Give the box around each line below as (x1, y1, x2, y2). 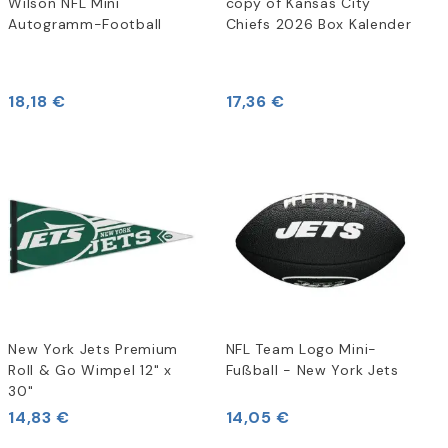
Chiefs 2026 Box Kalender (225, 14, 412, 33)
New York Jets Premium (8, 340, 179, 359)
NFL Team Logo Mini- (225, 340, 377, 359)
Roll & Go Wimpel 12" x (8, 361, 172, 380)
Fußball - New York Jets (225, 361, 399, 380)
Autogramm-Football (8, 14, 162, 33)
